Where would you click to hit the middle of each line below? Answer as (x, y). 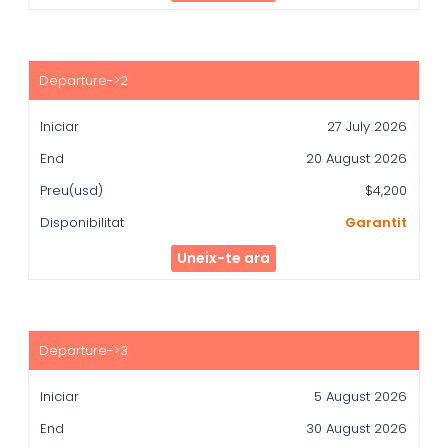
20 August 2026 (357, 159)
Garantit (376, 223)
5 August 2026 (361, 397)
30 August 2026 (357, 429)
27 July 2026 (367, 127)
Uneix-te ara (224, 258)
